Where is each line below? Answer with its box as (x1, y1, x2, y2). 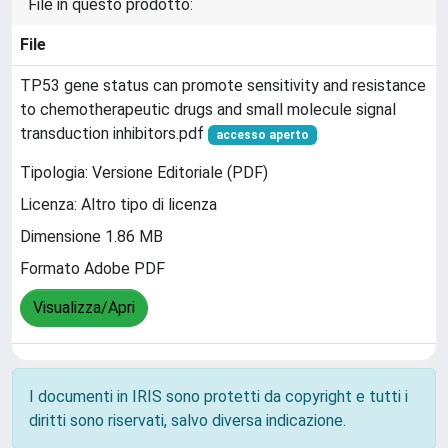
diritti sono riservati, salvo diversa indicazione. (29, 410, 346, 430)
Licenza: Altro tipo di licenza (20, 195, 217, 215)
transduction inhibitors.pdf (20, 123, 208, 143)
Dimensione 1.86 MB (20, 227, 163, 247)
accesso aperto (215, 127, 309, 142)
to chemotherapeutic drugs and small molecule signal (20, 99, 396, 119)
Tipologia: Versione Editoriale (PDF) (20, 163, 268, 183)
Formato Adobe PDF (20, 259, 165, 279)
